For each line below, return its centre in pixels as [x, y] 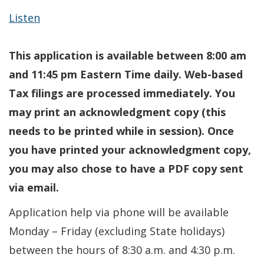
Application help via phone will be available [119, 212]
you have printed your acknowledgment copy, [130, 150]
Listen [24, 18]
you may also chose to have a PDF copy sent [126, 169]
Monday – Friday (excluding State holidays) [117, 231]
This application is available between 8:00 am [128, 55]
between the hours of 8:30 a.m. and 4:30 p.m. [122, 250]
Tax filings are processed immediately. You [122, 93]
